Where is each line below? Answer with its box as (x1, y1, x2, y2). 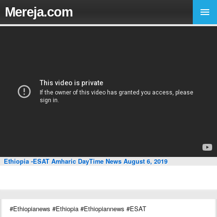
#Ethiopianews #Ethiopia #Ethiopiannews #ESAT (10, 204, 146, 213)
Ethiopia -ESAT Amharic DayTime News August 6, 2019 (4, 157, 168, 166)
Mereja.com (5, 4, 73, 19)
